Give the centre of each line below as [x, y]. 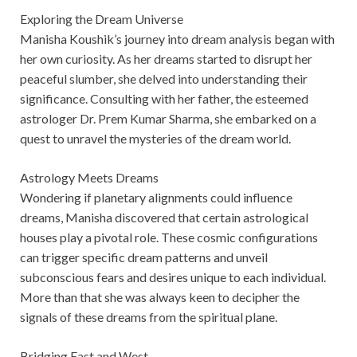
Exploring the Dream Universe [102, 18]
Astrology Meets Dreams [89, 177]
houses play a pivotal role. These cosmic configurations [169, 237]
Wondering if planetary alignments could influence [156, 197]
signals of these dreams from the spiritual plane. [149, 316]
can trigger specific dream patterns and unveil [144, 257]
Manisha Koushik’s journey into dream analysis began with [177, 38]
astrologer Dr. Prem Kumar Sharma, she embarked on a [168, 118]
